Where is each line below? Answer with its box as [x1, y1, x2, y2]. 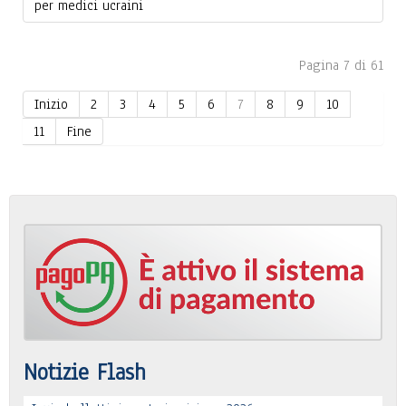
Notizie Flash [24, 356, 146, 387]
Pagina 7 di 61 [299, 55, 383, 74]
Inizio [34, 94, 68, 113]
